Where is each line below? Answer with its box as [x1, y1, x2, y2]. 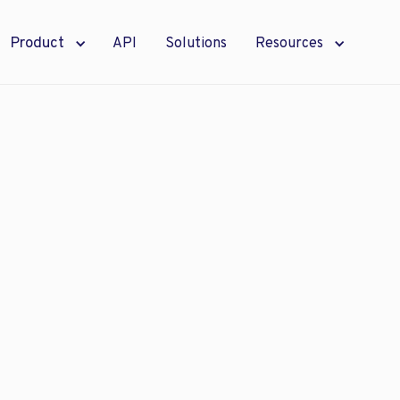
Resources [255, 35, 323, 53]
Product [10, 34, 64, 54]
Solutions [165, 35, 227, 53]
